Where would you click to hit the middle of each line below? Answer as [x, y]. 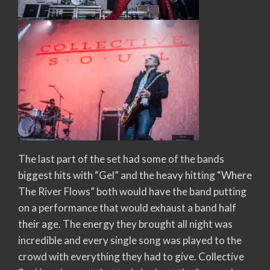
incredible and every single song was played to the [130, 240]
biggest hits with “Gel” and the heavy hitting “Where [135, 175]
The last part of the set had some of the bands [121, 159]
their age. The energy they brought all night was [125, 224]
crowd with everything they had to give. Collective [131, 256]
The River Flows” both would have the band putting [132, 191]
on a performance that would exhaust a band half [127, 207]
